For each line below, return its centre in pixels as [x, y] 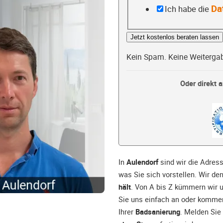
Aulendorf [142, 162]
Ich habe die [188, 9]
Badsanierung [158, 212]
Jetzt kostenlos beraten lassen [175, 37]
